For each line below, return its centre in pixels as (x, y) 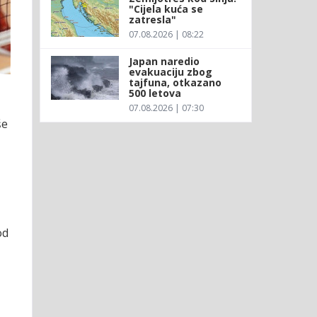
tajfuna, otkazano (175, 82)
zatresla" (152, 19)
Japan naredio (164, 61)
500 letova (155, 93)
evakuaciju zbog (170, 71)
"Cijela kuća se (166, 8)
